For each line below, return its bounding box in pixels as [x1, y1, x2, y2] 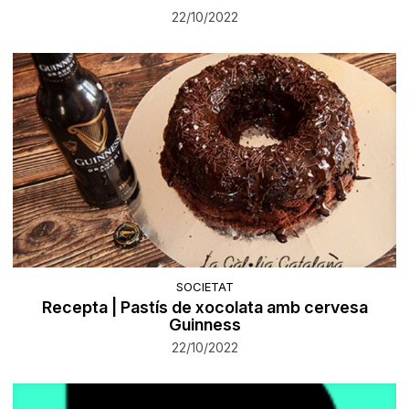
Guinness [168, 314, 241, 334]
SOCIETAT [175, 278, 234, 294]
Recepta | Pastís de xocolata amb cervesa [41, 297, 368, 317]
